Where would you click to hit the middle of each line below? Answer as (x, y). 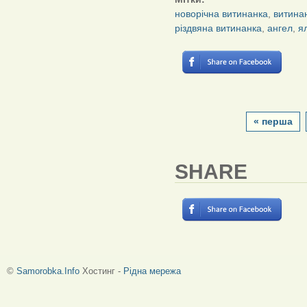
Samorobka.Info (48, 271)
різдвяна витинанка (218, 28)
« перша (273, 122)
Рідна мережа (152, 271)
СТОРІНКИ (209, 106)
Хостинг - (101, 271)
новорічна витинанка (221, 14)
